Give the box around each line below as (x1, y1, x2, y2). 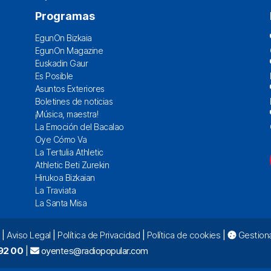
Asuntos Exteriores (34, 83, 105, 94)
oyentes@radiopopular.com (39, 244, 148, 256)
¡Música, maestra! (34, 108, 98, 119)
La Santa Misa (34, 197, 87, 208)
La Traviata (34, 184, 76, 195)
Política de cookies (146, 229, 220, 241)
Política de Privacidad (57, 229, 140, 241)
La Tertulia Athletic (34, 146, 103, 157)
